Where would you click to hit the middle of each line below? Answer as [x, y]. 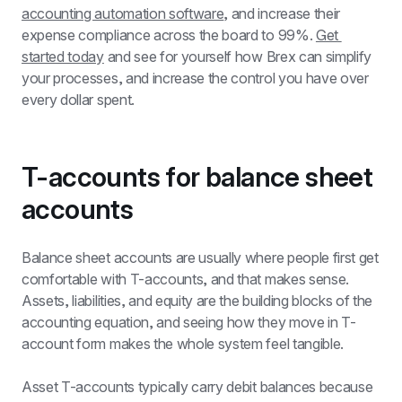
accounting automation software [123, 13]
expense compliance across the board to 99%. [169, 35]
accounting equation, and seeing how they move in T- [189, 322]
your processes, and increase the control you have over [195, 78]
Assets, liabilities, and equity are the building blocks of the [197, 301]
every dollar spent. [78, 100]
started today [63, 57]
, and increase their [282, 13]
